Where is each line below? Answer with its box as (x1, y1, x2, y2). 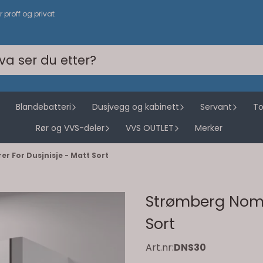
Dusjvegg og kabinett (92, 101, 179, 113)
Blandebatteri (16, 101, 71, 113)
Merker (195, 122, 222, 134)
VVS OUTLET (126, 122, 174, 134)
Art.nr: (146, 241, 174, 254)
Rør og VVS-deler (36, 122, 104, 134)
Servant (200, 101, 232, 113)
